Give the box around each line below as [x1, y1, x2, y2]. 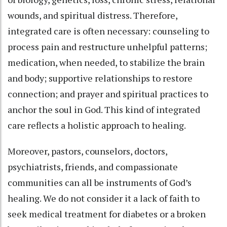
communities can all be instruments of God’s [8, 176, 192, 189]
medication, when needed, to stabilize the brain [8, 56, 205, 69]
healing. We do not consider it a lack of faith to [8, 192, 200, 205]
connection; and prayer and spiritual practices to [8, 88, 208, 100]
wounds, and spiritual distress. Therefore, [8, 9, 177, 22]
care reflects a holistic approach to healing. [8, 119, 186, 132]
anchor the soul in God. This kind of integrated [8, 103, 200, 116]
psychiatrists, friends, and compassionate [8, 161, 178, 173]
